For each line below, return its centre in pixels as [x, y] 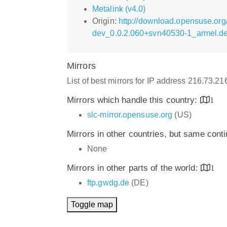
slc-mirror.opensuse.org [130, 115]
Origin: [105, 21]
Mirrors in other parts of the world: [134, 168]
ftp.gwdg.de [108, 182]
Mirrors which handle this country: [134, 100]
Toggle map [92, 204]
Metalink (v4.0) [119, 9]
